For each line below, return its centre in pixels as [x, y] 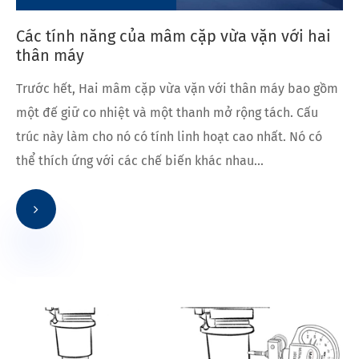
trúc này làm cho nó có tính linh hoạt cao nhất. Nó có [169, 136]
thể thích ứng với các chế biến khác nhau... [140, 160]
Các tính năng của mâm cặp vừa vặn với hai [173, 36]
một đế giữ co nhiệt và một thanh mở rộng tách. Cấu [167, 112]
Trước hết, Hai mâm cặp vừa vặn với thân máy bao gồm [177, 88]
